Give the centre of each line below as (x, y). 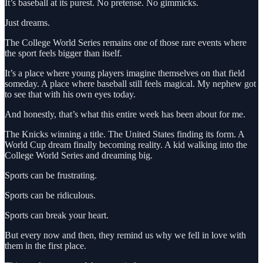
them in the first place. (45, 245)
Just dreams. (27, 22)
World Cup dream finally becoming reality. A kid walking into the (126, 144)
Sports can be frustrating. (51, 175)
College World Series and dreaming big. (79, 155)
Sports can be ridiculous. (50, 195)
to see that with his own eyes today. (70, 94)
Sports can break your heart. (57, 215)
